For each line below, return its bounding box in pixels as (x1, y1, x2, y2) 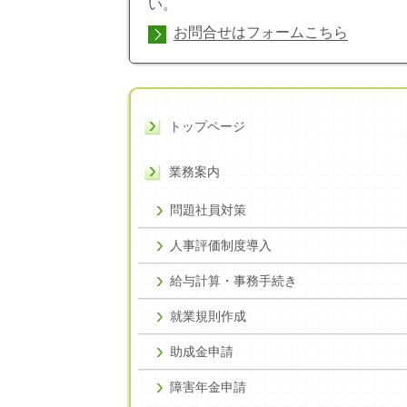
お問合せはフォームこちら (174, 24, 348, 40)
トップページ (169, 118, 245, 134)
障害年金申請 (170, 379, 246, 394)
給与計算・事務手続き (170, 273, 297, 288)
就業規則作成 (170, 308, 246, 323)
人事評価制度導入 (170, 237, 272, 253)
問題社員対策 (170, 202, 246, 217)
